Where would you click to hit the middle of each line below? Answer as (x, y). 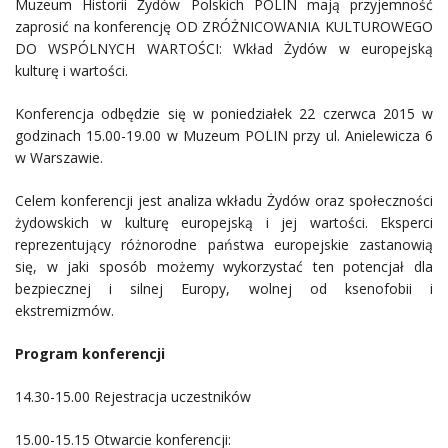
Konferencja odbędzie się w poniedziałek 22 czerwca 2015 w (224, 113)
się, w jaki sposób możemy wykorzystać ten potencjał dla (224, 266)
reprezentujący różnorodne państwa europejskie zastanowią (224, 244)
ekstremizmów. (64, 310)
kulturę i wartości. (71, 70)
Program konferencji (90, 353)
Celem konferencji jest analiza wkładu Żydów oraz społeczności (224, 200)
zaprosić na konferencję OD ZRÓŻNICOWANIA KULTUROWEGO (224, 26)
